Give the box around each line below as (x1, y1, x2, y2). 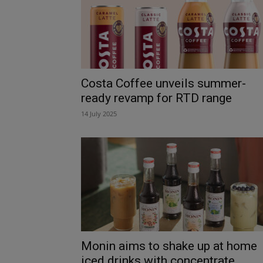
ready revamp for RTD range (81, 90, 232, 105)
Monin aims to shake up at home (81, 238, 257, 253)
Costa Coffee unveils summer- (81, 76, 246, 90)
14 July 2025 (81, 109, 117, 118)
